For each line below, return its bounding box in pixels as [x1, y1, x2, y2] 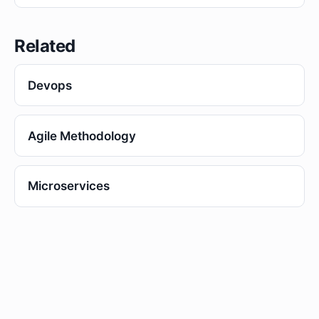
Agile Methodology [27, 128, 136, 143]
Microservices [27, 179, 110, 194]
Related [14, 36, 75, 57]
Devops [27, 78, 72, 93]
